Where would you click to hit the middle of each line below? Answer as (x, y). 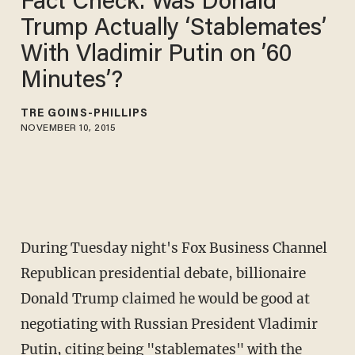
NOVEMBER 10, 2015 (68, 128)
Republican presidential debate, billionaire (163, 274)
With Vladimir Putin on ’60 (156, 55)
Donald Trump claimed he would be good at (165, 299)
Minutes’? (71, 81)
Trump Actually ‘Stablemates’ (173, 29)
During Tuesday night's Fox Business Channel (174, 248)
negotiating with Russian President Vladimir (169, 324)
